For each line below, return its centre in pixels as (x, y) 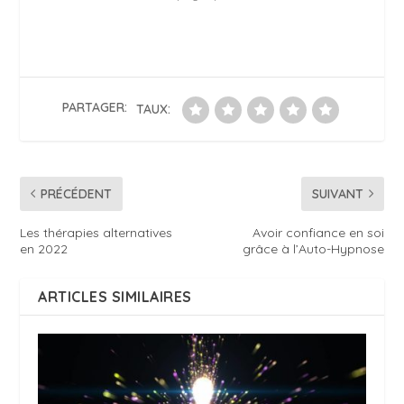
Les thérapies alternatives (96, 232)
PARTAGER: (95, 108)
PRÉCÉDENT (77, 193)
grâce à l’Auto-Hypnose (313, 248)
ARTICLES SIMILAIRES (115, 296)
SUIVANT (337, 193)
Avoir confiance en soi (318, 232)
